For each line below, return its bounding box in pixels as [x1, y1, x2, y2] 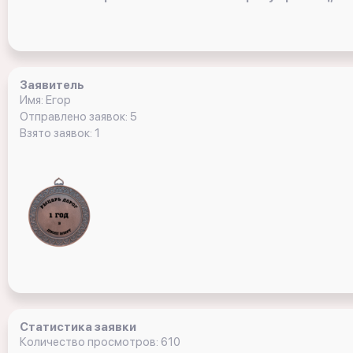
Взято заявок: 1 [20, 126, 100, 140]
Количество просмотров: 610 [20, 335, 180, 349]
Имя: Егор [20, 93, 71, 107]
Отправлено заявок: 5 [20, 110, 137, 124]
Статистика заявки [20, 320, 136, 334]
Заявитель [20, 78, 84, 92]
